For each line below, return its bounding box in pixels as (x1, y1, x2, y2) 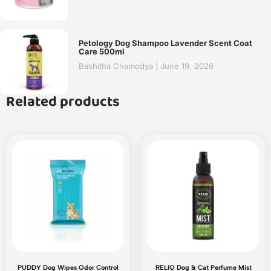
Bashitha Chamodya (79, 61, 155, 71)
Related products (6, 90, 120, 114)
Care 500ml (79, 47, 125, 57)
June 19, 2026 (158, 61, 214, 71)
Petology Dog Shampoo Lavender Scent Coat (79, 38, 252, 48)
